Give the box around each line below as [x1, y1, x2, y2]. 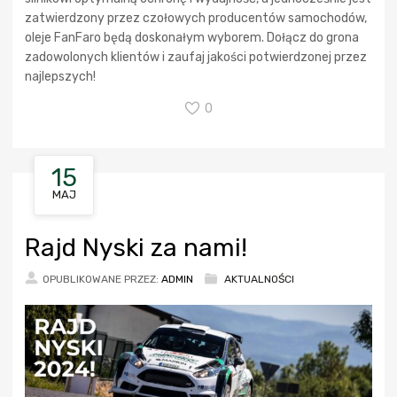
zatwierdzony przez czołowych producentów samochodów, [25, 10, 367, 26]
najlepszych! [25, 68, 96, 84]
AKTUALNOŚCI [224, 272, 294, 285]
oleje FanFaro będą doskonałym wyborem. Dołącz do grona [25, 29, 359, 45]
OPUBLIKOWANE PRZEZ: [43, 272, 161, 285]
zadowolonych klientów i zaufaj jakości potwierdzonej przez [25, 49, 367, 65]
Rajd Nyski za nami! [25, 232, 247, 262]
